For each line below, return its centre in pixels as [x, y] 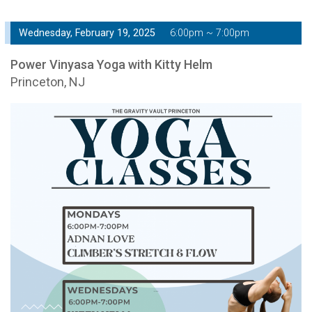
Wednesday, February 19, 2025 [87, 33]
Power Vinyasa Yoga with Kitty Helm [111, 64]
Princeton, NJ [48, 81]
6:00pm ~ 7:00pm [209, 33]
